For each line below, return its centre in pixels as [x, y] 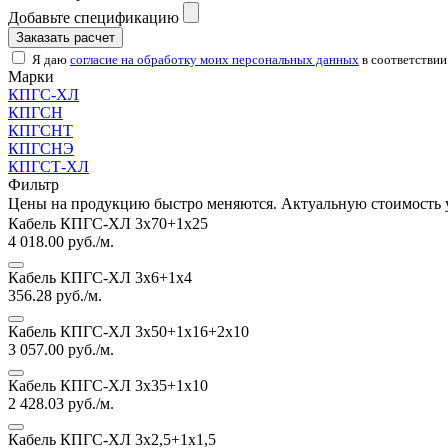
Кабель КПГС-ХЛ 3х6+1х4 [100, 277]
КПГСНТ [40, 130]
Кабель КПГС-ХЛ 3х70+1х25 [108, 223]
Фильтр [33, 184]
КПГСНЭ [41, 148]
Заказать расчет [65, 37]
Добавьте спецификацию [93, 17]
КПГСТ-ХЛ [48, 166]
